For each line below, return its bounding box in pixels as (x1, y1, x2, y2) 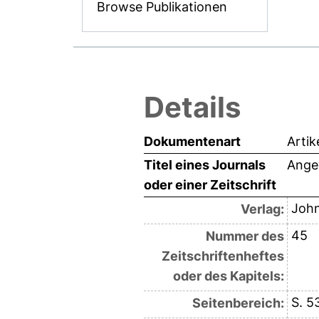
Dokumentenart (144, 134, 241, 150)
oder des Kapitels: (172, 268, 284, 284)
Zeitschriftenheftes (161, 249, 284, 264)
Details (144, 90, 241, 125)
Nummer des (205, 229, 284, 244)
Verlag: (240, 202, 284, 217)
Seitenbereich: (192, 296, 284, 311)
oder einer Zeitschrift (144, 177, 276, 193)
